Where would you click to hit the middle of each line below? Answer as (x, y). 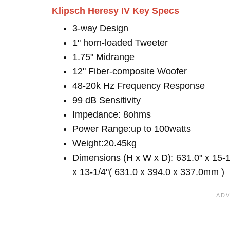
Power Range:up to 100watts (132, 129)
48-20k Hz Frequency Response (139, 86)
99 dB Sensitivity (107, 100)
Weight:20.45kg (104, 143)
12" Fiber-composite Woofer (130, 71)
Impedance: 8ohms (112, 114)
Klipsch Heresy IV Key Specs (116, 11)
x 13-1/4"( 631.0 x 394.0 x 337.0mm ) (148, 172)
